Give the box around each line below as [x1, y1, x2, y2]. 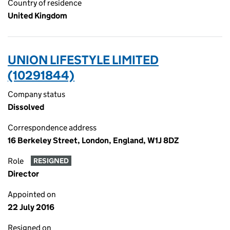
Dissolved [8, 102, 44, 112]
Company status [8, 89, 65, 99]
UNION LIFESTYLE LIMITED [8, 52, 159, 67]
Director [8, 169, 39, 179]
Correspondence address [8, 123, 97, 132]
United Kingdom [8, 11, 67, 21]
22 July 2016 [8, 202, 54, 212]
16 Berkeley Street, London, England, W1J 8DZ [8, 136, 179, 145]
